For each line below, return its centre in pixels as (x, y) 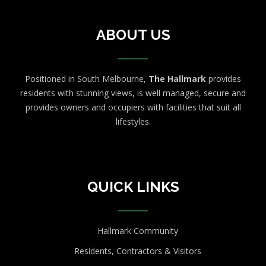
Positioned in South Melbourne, (87, 78)
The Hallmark (177, 78)
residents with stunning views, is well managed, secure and (133, 93)
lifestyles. (133, 121)
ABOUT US (133, 34)
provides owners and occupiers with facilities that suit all (133, 107)
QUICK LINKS (133, 186)
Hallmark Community (137, 230)
